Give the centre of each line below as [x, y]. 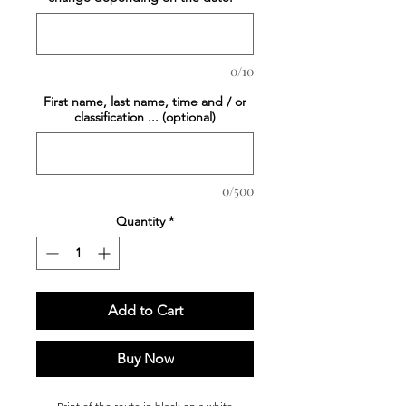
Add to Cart [145, 311]
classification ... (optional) [145, 117]
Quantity [140, 222]
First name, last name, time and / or [145, 102]
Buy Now [145, 359]
